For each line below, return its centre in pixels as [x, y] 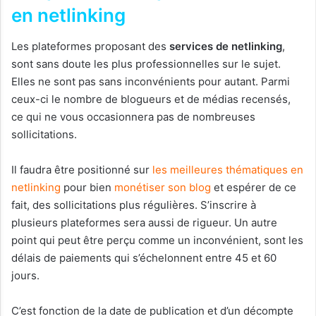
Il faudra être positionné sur [82, 170]
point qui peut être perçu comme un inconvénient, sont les [157, 241]
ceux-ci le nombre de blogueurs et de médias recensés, [151, 99]
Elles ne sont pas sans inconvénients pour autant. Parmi [151, 82]
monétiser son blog [163, 188]
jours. [25, 276]
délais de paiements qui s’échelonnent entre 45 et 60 [144, 258]
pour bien [87, 188]
